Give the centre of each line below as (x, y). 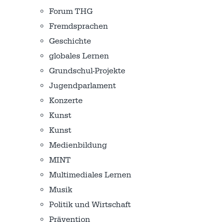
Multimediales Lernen (90, 175)
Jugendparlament (83, 86)
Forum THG (71, 11)
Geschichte (70, 41)
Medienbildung (78, 145)
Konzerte (66, 101)
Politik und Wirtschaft (90, 205)
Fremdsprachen (79, 26)
